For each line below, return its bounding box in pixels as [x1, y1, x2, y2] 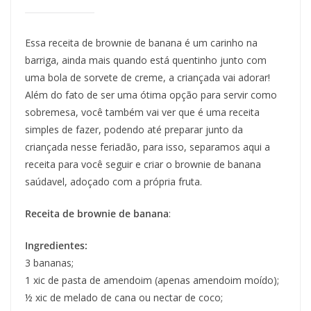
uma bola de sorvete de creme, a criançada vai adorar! [25, 71, 270, 85]
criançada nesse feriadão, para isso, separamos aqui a [25, 140, 270, 154]
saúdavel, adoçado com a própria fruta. [25, 175, 202, 189]
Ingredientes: [25, 239, 87, 253]
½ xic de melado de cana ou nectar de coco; [25, 291, 223, 305]
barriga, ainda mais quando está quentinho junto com [25, 53, 267, 67]
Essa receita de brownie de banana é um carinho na [25, 36, 258, 50]
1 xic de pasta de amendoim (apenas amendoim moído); [25, 274, 279, 287]
